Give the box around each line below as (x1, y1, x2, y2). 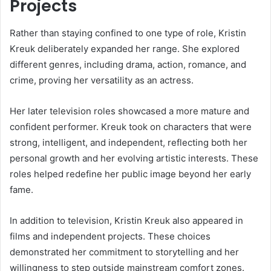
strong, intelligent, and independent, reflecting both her (10, 136, 247, 148)
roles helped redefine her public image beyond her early (10, 168, 251, 180)
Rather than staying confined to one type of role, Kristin (10, 27, 246, 39)
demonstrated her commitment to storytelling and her (10, 246, 239, 258)
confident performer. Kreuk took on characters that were (10, 120, 252, 132)
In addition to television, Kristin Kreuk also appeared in (10, 214, 243, 226)
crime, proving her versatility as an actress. (10, 74, 194, 86)
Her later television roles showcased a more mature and (10, 105, 249, 117)
